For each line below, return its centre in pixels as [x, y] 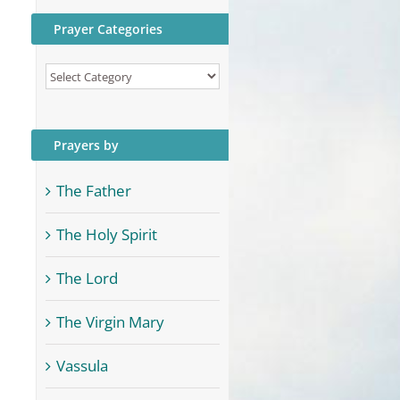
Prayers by [86, 146]
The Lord [87, 279]
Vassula [82, 366]
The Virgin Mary [110, 322]
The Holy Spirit [107, 235]
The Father [94, 191]
